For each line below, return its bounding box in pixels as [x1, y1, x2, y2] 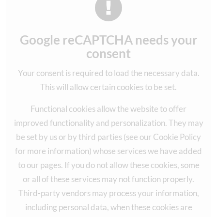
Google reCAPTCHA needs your [19, 31, 198, 47]
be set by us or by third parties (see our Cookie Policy [16, 131, 201, 142]
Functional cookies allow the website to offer [31, 103, 186, 114]
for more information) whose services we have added [15, 145, 202, 156]
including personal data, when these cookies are [25, 201, 192, 212]
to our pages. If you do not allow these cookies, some [17, 159, 200, 170]
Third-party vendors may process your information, [18, 187, 199, 198]
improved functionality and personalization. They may [14, 117, 203, 128]
